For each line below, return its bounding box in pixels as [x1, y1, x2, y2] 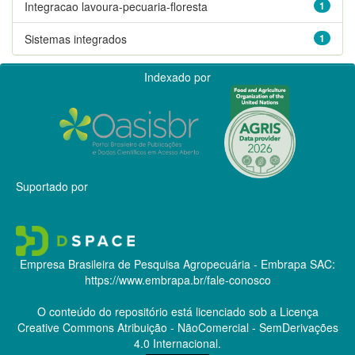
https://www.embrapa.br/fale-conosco [84, 271, 271, 288]
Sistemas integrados [25, 30, 127, 47]
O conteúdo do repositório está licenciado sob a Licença [36, 303, 319, 319]
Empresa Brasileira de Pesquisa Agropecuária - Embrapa [20, 255, 307, 272]
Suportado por [16, 177, 88, 194]
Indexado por [144, 68, 211, 85]
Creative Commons [17, 319, 114, 335]
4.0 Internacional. [134, 334, 221, 351]
